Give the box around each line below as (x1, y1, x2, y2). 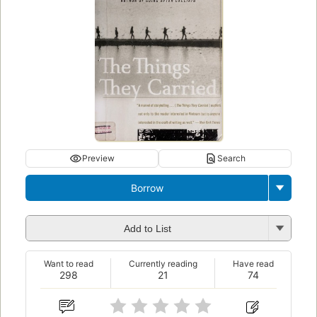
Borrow (130, 181, 163, 194)
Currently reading (128, 258, 197, 269)
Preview (82, 152, 115, 163)
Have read (232, 258, 274, 269)
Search (217, 152, 246, 163)
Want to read (43, 258, 93, 269)
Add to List (123, 223, 171, 235)
